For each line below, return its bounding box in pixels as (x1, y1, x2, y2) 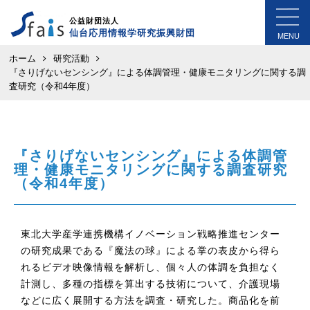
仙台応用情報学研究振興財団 (69, 28, 195, 38)
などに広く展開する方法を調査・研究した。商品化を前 (21, 295, 280, 306)
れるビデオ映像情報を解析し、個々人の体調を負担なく (21, 262, 280, 273)
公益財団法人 (69, 17, 119, 25)
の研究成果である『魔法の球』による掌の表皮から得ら (21, 245, 280, 256)
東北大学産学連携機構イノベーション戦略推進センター (21, 228, 280, 239)
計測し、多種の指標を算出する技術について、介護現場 (21, 278, 280, 289)
